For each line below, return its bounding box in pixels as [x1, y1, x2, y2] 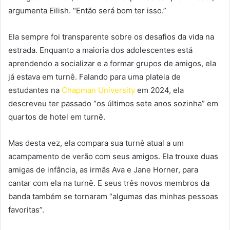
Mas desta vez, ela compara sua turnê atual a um [8, 138, 184, 148]
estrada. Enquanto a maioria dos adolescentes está [8, 45, 193, 55]
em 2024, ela [135, 85, 184, 95]
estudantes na [8, 85, 62, 95]
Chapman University [62, 85, 135, 95]
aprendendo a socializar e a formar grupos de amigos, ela [8, 58, 216, 68]
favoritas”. [8, 204, 44, 215]
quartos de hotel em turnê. [8, 111, 105, 122]
